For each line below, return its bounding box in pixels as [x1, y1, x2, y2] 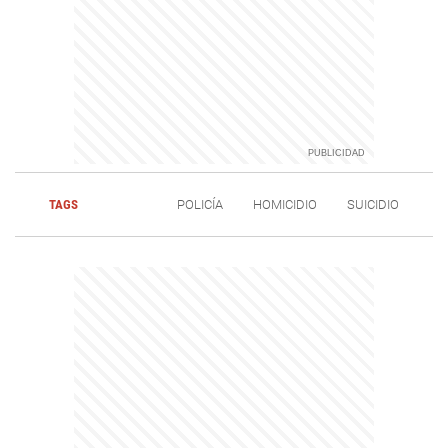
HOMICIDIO [252, 197, 317, 213]
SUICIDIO [346, 197, 399, 213]
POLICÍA [176, 197, 223, 213]
